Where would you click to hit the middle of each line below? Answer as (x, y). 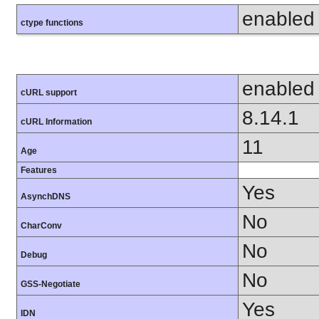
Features (39, 171)
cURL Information (56, 122)
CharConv (41, 226)
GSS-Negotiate (51, 284)
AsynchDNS (46, 197)
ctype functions (52, 22)
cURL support (49, 93)
